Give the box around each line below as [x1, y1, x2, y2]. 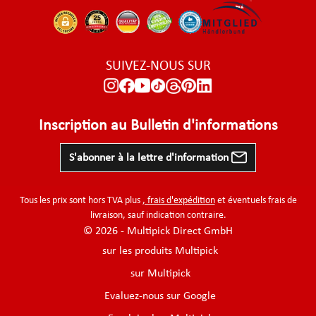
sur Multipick [130, 268, 190, 280]
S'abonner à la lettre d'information [69, 152, 231, 164]
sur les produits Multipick [102, 245, 218, 257]
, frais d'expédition [142, 195, 215, 207]
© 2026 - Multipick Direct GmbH [83, 226, 233, 238]
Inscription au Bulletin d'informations [38, 118, 278, 135]
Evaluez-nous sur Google [104, 291, 216, 303]
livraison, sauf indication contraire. [90, 210, 226, 221]
